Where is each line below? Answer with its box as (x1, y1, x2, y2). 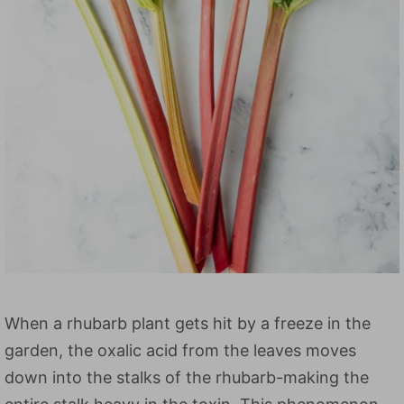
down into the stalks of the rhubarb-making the (5, 368, 369, 387)
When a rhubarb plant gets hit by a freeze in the (5, 314, 371, 333)
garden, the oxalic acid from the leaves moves (5, 341, 356, 360)
